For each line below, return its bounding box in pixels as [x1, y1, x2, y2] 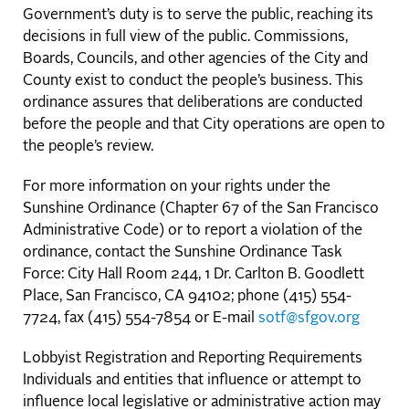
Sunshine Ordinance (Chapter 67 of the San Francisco [23, 202, 379, 217]
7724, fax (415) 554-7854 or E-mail [23, 311, 258, 327]
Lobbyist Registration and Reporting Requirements [23, 351, 362, 367]
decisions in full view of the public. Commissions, [23, 30, 348, 46]
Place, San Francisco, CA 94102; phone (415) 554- [23, 289, 351, 305]
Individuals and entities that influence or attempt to [23, 373, 362, 389]
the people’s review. [23, 140, 153, 155]
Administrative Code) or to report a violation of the [23, 224, 362, 239]
